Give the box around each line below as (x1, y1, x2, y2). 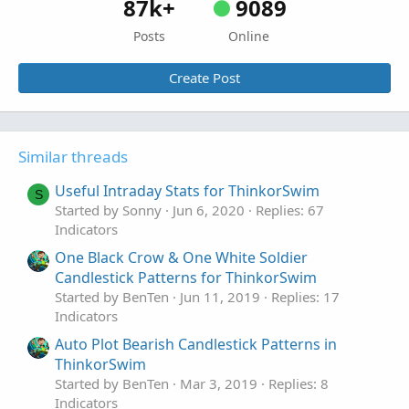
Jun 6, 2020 (173, 200, 245, 219)
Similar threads (18, 145, 128, 167)
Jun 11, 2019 (180, 287, 260, 306)
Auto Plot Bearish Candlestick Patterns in (55, 333, 337, 354)
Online (228, 26, 269, 45)
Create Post (169, 68, 240, 87)
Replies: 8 (268, 373, 329, 393)
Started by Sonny (55, 200, 162, 219)
